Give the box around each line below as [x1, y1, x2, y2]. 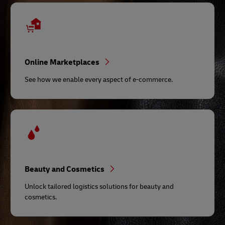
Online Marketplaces [25, 57, 101, 67]
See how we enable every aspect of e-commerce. [25, 75, 173, 84]
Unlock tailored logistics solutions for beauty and [25, 182, 174, 191]
